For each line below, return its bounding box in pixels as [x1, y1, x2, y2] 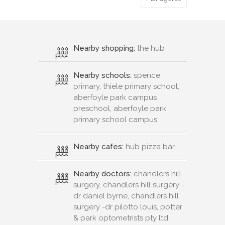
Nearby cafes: [73, 142, 124, 151]
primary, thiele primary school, [73, 81, 179, 91]
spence [132, 70, 160, 80]
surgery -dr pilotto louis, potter [73, 202, 182, 211]
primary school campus [73, 115, 157, 124]
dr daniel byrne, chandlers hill [73, 191, 179, 200]
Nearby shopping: [73, 43, 135, 53]
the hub [135, 43, 165, 53]
